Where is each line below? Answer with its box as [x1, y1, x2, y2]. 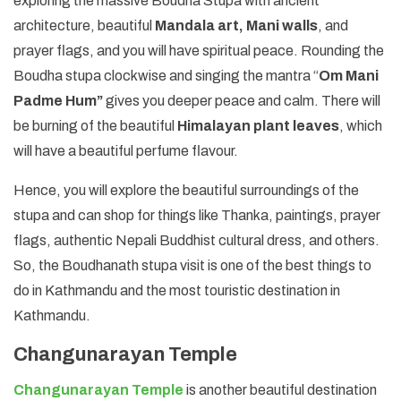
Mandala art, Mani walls [155, 17, 318, 33]
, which [339, 117, 382, 133]
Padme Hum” [13, 92, 103, 108]
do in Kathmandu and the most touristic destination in [13, 282, 340, 298]
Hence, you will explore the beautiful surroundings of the [13, 182, 359, 198]
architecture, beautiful [13, 17, 155, 33]
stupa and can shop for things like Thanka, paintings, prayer [13, 207, 380, 223]
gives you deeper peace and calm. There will [103, 92, 380, 108]
